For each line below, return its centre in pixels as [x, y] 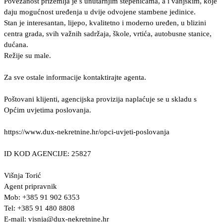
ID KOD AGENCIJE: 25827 [48, 154]
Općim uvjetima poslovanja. [48, 110]
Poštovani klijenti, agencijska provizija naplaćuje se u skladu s [100, 99]
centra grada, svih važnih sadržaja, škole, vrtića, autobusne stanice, [108, 34]
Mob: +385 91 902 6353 [42, 197]
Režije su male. [28, 56]
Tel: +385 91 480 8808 [39, 208]
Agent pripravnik [30, 187]
